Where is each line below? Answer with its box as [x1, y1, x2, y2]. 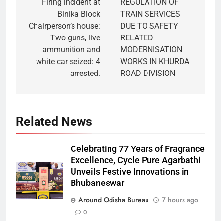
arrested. [70, 69, 100, 78]
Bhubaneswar [71, 178, 124, 188]
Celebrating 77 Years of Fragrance [71, 144, 205, 154]
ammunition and [42, 45, 100, 54]
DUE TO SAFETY [120, 21, 178, 31]
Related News [16, 114, 92, 129]
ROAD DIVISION [120, 69, 175, 78]
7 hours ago [162, 195, 198, 205]
